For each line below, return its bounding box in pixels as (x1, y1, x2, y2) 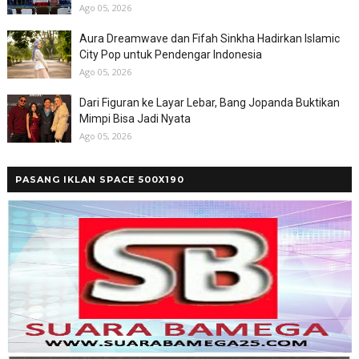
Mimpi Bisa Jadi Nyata (79, 111, 191, 125)
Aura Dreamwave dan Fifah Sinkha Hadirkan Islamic (79, 31, 340, 45)
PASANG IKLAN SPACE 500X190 (14, 173, 184, 185)
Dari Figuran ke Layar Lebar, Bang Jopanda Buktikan (79, 95, 340, 109)
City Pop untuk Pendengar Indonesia (79, 47, 262, 61)
